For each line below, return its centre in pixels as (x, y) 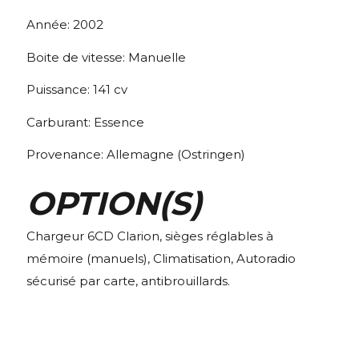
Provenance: (67, 155)
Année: (50, 24)
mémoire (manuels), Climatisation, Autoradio (161, 258)
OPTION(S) (114, 203)
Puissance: (60, 90)
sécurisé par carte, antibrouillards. (128, 280)
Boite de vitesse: (77, 57)
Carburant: (60, 122)
